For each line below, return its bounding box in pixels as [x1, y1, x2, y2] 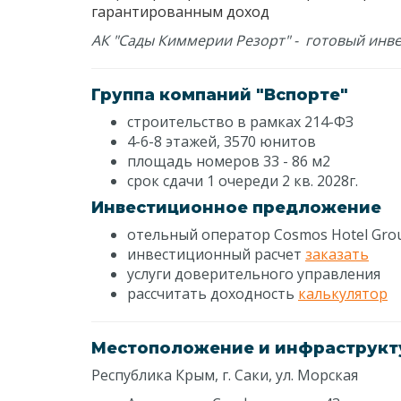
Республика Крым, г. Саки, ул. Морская [91, 365, 358, 385]
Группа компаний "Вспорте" [91, 85, 348, 105]
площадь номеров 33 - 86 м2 [127, 151, 330, 171]
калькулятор [298, 284, 388, 303]
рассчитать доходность [127, 284, 298, 303]
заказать [305, 244, 369, 264]
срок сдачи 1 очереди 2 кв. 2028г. [127, 171, 358, 191]
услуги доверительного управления [127, 264, 380, 284]
